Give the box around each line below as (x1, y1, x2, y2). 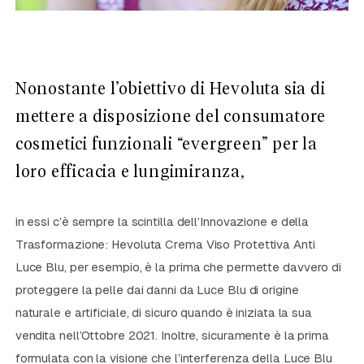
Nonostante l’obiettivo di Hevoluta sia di (15, 80, 326, 97)
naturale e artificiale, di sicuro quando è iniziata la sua (15, 305, 312, 319)
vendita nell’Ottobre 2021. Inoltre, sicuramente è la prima (15, 327, 329, 342)
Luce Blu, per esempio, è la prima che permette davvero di (15, 259, 342, 274)
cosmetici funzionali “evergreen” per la (15, 136, 318, 153)
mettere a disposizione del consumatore (15, 108, 327, 125)
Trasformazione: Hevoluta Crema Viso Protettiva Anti (15, 236, 315, 251)
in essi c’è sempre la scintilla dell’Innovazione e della (15, 214, 310, 228)
